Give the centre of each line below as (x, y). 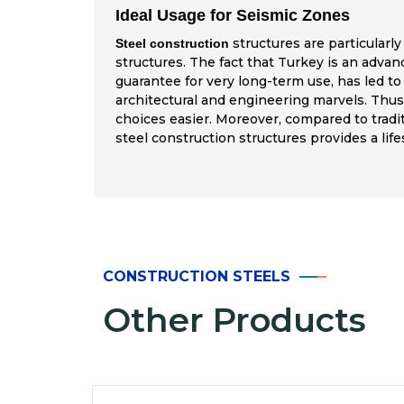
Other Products (234, 320)
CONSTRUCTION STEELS (197, 277)
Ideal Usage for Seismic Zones (232, 16)
